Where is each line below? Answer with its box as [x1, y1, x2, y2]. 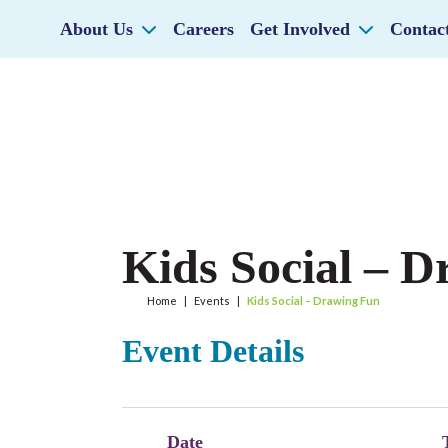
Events [194, 294, 230, 307]
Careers [173, 19, 234, 39]
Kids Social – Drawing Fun [247, 294, 380, 307]
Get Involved [250, 19, 350, 39]
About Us [60, 19, 133, 39]
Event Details [122, 333, 304, 369]
